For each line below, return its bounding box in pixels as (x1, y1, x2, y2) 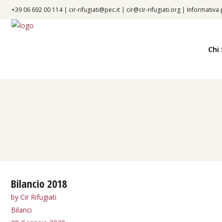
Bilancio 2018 (11, 176, 67, 191)
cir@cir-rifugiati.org (126, 5, 180, 14)
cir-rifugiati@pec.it (69, 5, 120, 14)
